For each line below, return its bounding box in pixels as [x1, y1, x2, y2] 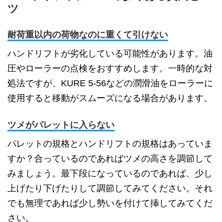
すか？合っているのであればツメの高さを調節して [7, 154, 213, 164]
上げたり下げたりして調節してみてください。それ [7, 183, 213, 194]
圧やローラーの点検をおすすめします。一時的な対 [7, 63, 213, 74]
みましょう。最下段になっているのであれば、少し [7, 168, 213, 179]
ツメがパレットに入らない [7, 120, 114, 130]
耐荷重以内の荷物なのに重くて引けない [7, 30, 168, 40]
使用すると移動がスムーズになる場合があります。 [7, 93, 213, 104]
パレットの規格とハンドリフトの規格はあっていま [7, 139, 213, 149]
